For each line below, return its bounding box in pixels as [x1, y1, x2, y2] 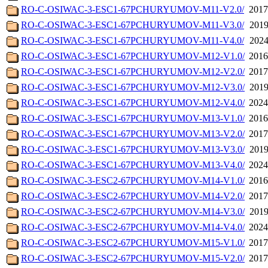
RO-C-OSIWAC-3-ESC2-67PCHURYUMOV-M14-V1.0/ [21, 175, 245, 186]
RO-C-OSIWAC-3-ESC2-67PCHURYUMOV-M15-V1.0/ [21, 237, 245, 248]
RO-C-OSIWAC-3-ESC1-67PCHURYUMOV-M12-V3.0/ [21, 82, 245, 93]
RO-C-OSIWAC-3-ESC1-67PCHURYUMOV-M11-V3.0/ [21, 20, 244, 31]
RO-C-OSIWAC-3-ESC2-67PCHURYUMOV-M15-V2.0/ [21, 253, 245, 264]
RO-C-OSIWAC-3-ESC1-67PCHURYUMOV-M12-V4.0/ [21, 98, 245, 108]
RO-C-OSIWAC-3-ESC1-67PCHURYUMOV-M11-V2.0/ [21, 4, 244, 15]
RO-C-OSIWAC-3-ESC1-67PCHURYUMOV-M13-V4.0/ [21, 160, 245, 170]
